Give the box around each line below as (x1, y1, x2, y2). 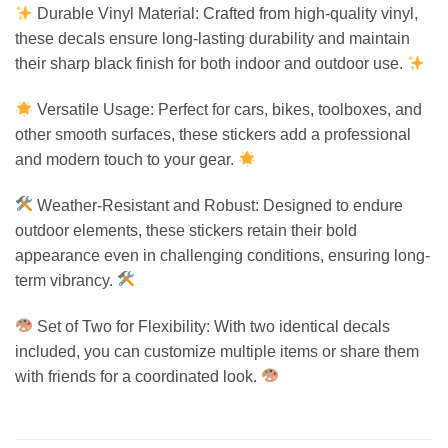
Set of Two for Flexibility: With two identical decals (33, 317, 391, 335)
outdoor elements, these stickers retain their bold (15, 221, 357, 239)
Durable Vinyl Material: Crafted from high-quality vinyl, (33, 5, 419, 23)
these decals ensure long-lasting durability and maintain (15, 30, 410, 48)
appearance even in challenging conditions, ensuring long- (15, 246, 430, 264)
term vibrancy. (15, 271, 117, 289)
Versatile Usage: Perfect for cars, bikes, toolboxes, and (33, 100, 423, 118)
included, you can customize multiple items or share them (15, 342, 419, 360)
